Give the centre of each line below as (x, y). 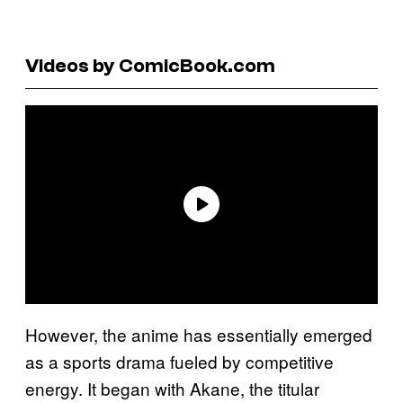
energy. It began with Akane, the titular (172, 388)
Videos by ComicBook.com (150, 65)
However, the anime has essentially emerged (199, 334)
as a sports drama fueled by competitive (179, 361)
